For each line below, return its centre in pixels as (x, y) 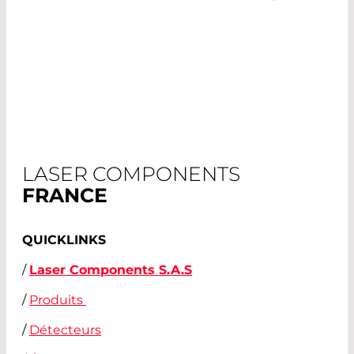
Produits (58, 300)
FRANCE (65, 196)
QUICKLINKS (64, 240)
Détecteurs (65, 330)
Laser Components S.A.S (111, 270)
